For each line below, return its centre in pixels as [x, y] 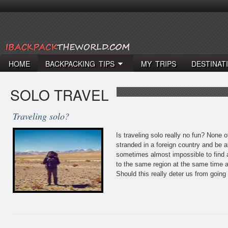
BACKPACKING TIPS [80, 64]
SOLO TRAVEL [60, 95]
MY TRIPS [159, 64]
